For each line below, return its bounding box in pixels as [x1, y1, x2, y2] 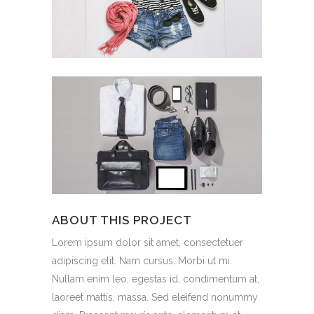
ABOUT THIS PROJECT [52, 213, 192, 228]
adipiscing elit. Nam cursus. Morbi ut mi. [52, 255, 232, 267]
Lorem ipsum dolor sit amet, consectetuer [52, 237, 243, 249]
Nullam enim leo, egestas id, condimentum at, [52, 273, 259, 285]
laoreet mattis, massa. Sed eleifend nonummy [52, 292, 258, 303]
